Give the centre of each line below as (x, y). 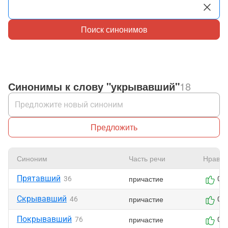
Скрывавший (42, 199)
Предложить (114, 127)
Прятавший (39, 178)
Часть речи (147, 158)
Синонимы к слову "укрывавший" (94, 86)
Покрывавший (44, 219)
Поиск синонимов (114, 29)
